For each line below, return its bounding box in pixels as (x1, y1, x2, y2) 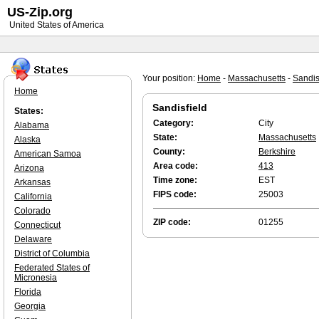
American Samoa (14, 149, 81, 159)
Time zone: (153, 175, 197, 185)
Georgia (14, 301, 46, 311)
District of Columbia (14, 249, 90, 258)
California (14, 192, 52, 202)
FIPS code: (153, 189, 197, 199)
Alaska (14, 135, 41, 145)
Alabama (14, 120, 49, 130)
